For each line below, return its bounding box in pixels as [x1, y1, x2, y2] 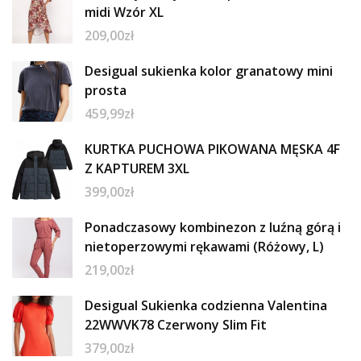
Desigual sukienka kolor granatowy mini [85, 61, 333, 80]
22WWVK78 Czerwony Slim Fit [85, 315, 267, 334]
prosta [85, 81, 127, 99]
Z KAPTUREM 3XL [85, 159, 189, 177]
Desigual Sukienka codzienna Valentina [85, 296, 327, 314]
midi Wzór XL [85, 2, 164, 21]
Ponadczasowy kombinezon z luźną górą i [85, 218, 341, 236]
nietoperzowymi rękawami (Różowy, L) [85, 237, 324, 255]
